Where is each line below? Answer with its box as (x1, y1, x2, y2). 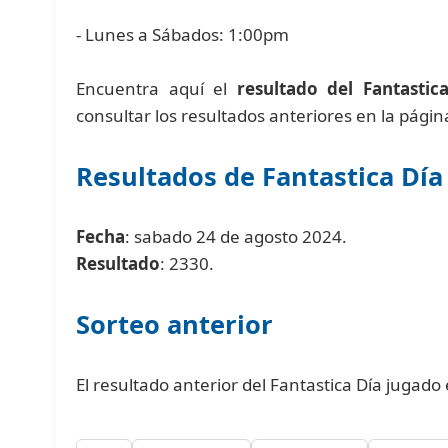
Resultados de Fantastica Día (76, 158, 444, 193)
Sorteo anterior (76, 306, 274, 341)
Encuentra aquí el (76, 76, 237, 100)
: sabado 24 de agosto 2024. (125, 224, 348, 248)
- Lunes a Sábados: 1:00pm (76, 22, 290, 46)
